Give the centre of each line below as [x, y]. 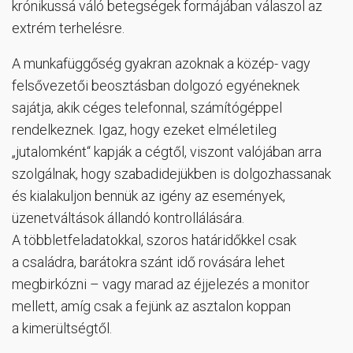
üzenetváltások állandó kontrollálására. [128, 218]
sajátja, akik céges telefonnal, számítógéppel [147, 108]
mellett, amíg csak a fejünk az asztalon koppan [151, 307]
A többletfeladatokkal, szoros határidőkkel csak [154, 240]
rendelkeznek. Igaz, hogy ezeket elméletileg [144, 130]
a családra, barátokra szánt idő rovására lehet [149, 262]
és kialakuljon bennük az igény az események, [149, 196]
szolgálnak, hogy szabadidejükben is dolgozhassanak [171, 174]
